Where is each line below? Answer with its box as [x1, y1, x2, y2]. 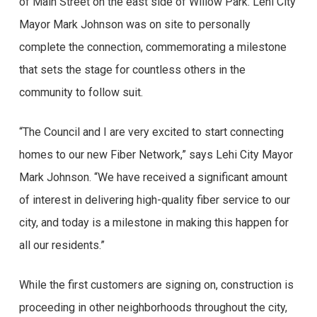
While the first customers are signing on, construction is [18, 278, 294, 292]
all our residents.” [18, 238, 105, 252]
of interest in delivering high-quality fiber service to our [18, 193, 290, 207]
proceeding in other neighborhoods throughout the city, [18, 301, 287, 314]
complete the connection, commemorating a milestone [18, 40, 287, 54]
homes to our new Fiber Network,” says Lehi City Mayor [18, 148, 293, 161]
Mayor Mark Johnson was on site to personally [18, 18, 250, 31]
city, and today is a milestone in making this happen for [18, 216, 289, 229]
